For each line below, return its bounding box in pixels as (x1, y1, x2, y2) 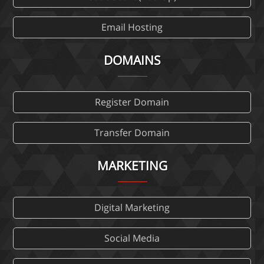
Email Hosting (101, 21, 163, 34)
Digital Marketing (94, 201, 170, 214)
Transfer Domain (94, 126, 170, 140)
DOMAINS (103, 52, 161, 69)
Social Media (104, 232, 160, 245)
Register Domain (95, 95, 169, 109)
